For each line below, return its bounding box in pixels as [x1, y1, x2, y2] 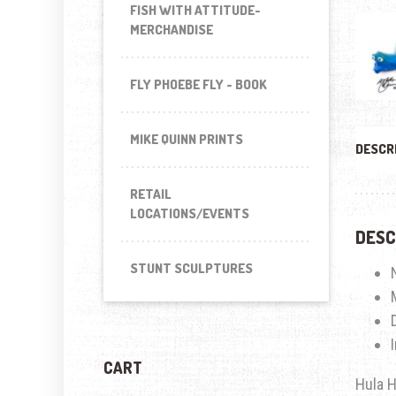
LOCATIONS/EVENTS [130, 205, 249, 222]
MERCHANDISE [130, 21, 213, 38]
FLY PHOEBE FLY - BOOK [130, 76, 267, 93]
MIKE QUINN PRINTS [130, 131, 243, 148]
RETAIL [130, 186, 171, 202]
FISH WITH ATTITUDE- [130, 2, 261, 19]
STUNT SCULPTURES [130, 260, 253, 277]
